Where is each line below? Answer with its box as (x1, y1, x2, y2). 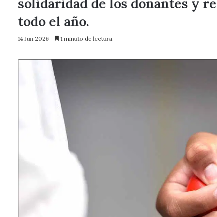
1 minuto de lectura (59, 35, 112, 42)
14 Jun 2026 (18, 35, 49, 42)
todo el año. (18, 13, 89, 30)
